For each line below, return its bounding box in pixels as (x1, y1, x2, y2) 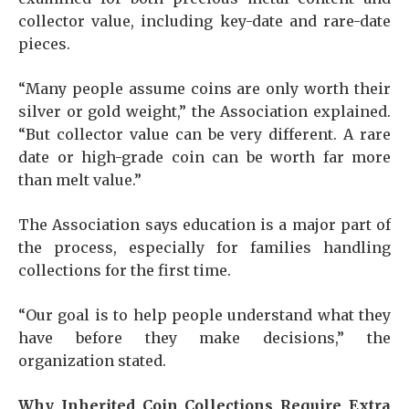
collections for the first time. (18, 261, 231, 279)
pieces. (18, 35, 70, 53)
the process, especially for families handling (18, 238, 391, 257)
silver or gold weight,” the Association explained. (18, 102, 391, 121)
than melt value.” (18, 171, 142, 189)
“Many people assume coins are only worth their (18, 79, 391, 98)
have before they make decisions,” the (18, 329, 391, 347)
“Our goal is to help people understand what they (18, 306, 391, 324)
